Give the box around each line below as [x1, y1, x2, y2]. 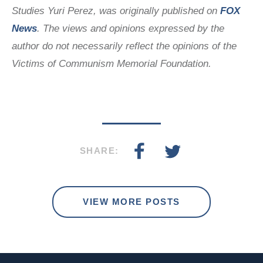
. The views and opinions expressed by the [37, 22, 224, 34]
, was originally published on [93, 5, 220, 16]
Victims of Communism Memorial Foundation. [12, 58, 211, 69]
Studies [12, 5, 48, 16]
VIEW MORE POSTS [83, 196, 180, 207]
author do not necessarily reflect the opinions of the [12, 40, 237, 52]
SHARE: [79, 145, 119, 156]
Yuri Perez [48, 5, 93, 16]
